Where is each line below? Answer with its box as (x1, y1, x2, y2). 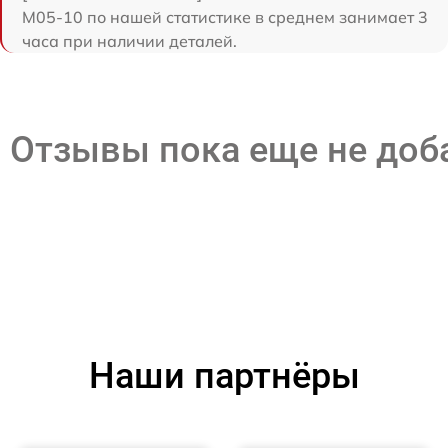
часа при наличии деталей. (22, 30, 237, 51)
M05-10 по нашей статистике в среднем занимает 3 (22, 6, 428, 27)
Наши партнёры (88, 354, 360, 397)
